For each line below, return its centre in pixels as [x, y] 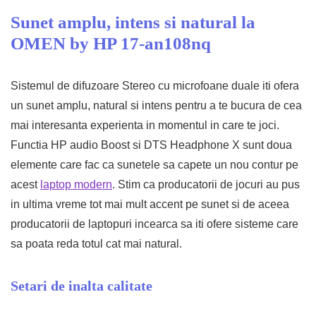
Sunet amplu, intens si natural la [133, 22]
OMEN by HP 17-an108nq [111, 43]
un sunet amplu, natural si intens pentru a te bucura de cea [156, 105]
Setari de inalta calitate [81, 286]
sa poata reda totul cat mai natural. [96, 244]
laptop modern [76, 184]
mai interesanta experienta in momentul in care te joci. [145, 125]
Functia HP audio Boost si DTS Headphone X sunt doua [151, 145]
